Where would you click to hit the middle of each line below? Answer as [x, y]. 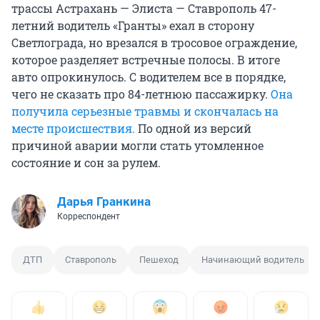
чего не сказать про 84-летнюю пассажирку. [141, 94]
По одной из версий [193, 129]
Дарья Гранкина [104, 202]
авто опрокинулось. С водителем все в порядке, [149, 77]
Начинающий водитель [253, 260]
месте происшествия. [73, 129]
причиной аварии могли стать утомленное [137, 146]
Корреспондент [89, 217]
